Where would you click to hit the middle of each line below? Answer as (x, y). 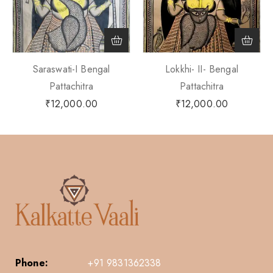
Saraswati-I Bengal (71, 69)
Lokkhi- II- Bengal (202, 69)
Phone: (32, 263)
